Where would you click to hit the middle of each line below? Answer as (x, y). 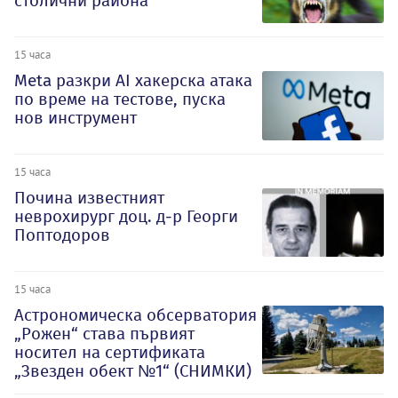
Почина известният (89, 198)
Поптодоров (62, 235)
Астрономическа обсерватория (135, 314)
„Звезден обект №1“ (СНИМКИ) (133, 370)
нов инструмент (76, 118)
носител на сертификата (110, 352)
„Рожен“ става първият (104, 333)
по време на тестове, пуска (120, 99)
